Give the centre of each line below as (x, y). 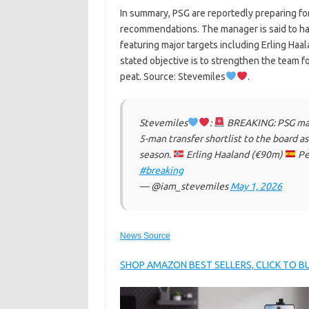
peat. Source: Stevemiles (172, 77)
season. (156, 154)
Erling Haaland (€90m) (234, 154)
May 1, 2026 (256, 186)
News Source (145, 236)
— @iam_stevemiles (185, 186)
